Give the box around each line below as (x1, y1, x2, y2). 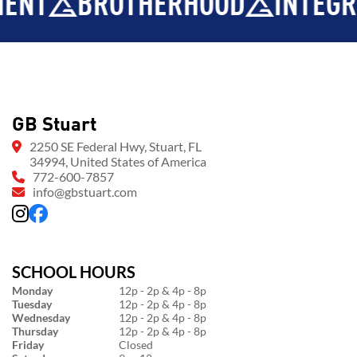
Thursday (12, 324, 58, 338)
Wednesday (12, 311, 70, 324)
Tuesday (12, 297, 52, 311)
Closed (119, 338, 153, 351)
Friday (12, 338, 44, 351)
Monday (12, 284, 53, 297)
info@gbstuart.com (33, 184, 137, 199)
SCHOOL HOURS (12, 262, 135, 281)
